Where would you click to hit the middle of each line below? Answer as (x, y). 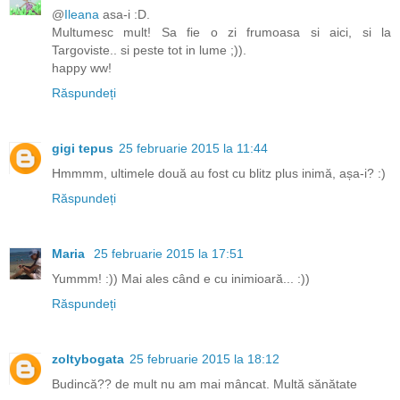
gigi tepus (83, 148)
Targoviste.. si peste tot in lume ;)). (149, 50)
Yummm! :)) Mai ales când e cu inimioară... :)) (181, 278)
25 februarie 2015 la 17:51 (169, 253)
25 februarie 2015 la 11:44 (193, 148)
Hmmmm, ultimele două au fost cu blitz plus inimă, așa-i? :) (219, 173)
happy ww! (82, 67)
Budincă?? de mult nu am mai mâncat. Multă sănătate (204, 383)
